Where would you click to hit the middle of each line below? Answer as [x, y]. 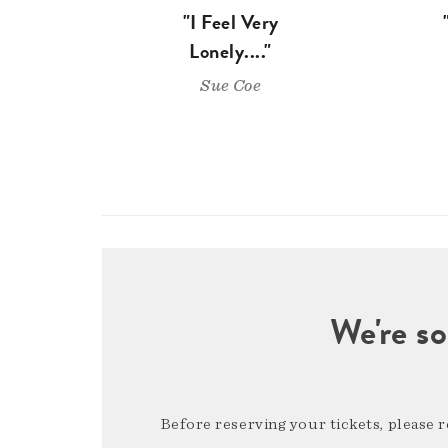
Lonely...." [230, 51]
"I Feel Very [230, 22]
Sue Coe [231, 86]
